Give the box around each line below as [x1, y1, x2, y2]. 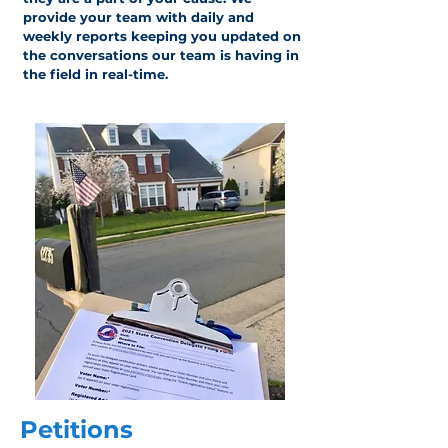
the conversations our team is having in [23, 47, 299, 63]
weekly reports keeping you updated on [23, 28, 301, 44]
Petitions [20, 415, 133, 444]
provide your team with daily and [23, 9, 254, 25]
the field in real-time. [23, 66, 168, 82]
